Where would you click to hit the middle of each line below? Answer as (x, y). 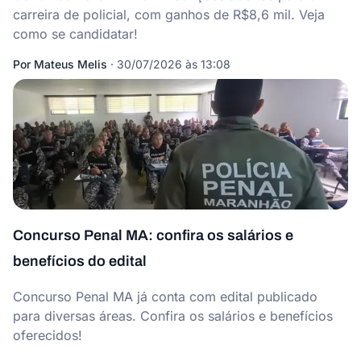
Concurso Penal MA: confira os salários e (153, 235)
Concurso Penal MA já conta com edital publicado (165, 297)
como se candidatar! (75, 34)
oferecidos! (48, 335)
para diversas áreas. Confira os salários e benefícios (173, 316)
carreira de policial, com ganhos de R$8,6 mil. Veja (169, 15)
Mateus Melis (71, 64)
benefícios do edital (80, 261)
